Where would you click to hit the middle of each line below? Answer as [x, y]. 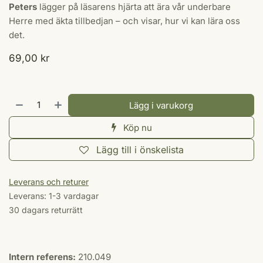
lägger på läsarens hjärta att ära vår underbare [134, 7]
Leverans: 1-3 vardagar [54, 196]
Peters [23, 7]
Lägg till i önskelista [140, 150]
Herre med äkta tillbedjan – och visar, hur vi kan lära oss [124, 21]
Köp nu [136, 128]
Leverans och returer [49, 182]
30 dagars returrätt [46, 210]
